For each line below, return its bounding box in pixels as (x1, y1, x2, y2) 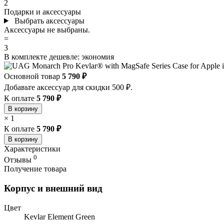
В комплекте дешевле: (4, 52, 79, 61)
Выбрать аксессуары (14, 16, 84, 25)
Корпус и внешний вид (4, 182, 102, 193)
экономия (81, 52, 114, 61)
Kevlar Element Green (24, 212, 95, 221)
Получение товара (4, 164, 66, 173)
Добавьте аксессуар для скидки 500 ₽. (4, 82, 132, 91)
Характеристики (4, 144, 60, 153)
